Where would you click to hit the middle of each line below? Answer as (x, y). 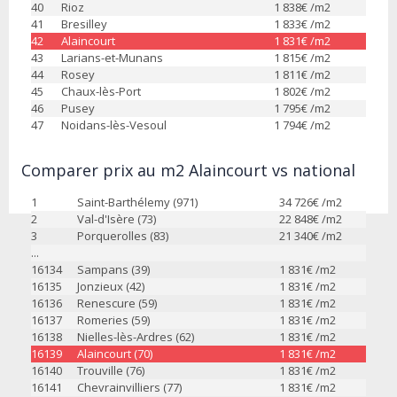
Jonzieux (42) (111, 286)
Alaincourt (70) (115, 353)
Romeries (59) (113, 319)
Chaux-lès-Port (101, 91)
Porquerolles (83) (123, 235)
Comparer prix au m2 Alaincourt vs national (188, 170)
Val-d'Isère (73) (117, 218)
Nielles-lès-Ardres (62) (136, 336)
